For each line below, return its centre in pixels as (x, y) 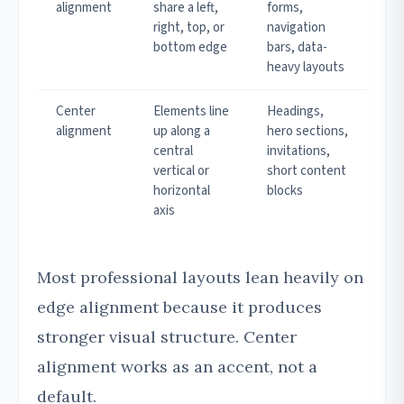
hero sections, (308, 132)
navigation (296, 28)
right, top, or (189, 28)
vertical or (181, 171)
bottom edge (190, 48)
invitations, (298, 151)
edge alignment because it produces (179, 308)
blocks (285, 191)
